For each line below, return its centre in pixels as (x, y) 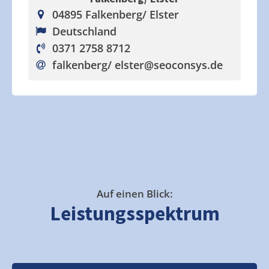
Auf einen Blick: (134, 194)
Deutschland (84, 31)
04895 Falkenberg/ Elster (115, 14)
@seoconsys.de (183, 65)
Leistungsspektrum (134, 213)
